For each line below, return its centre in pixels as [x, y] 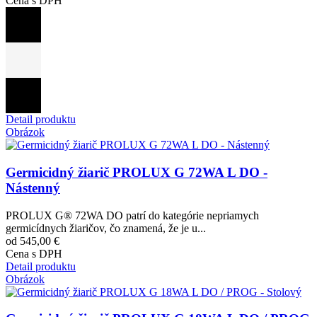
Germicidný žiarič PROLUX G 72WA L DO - [137, 173]
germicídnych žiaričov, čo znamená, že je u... [106, 228]
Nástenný [33, 188]
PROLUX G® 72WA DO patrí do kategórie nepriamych [132, 215]
